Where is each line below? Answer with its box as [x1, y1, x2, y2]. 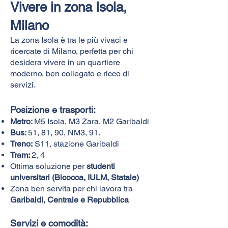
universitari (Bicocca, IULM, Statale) [10, 172, 139, 182]
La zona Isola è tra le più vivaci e [10, 35, 128, 45]
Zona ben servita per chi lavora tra [10, 183, 133, 193]
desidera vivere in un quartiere [10, 57, 120, 67]
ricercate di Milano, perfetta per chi [10, 46, 133, 56]
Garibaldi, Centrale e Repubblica [10, 194, 129, 205]
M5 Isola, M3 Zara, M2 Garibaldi [34, 116, 149, 126]
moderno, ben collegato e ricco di [10, 68, 129, 78]
